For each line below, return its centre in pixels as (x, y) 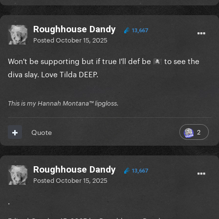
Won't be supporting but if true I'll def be (80, 60)
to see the (181, 60)
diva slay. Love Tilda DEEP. (54, 74)
